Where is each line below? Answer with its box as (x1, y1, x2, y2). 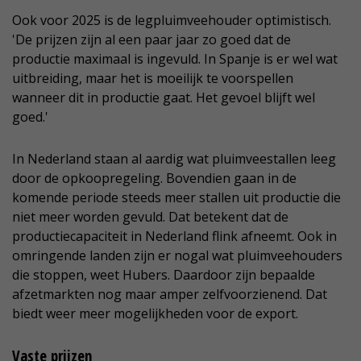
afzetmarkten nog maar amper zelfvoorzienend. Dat (12, 285, 327, 304)
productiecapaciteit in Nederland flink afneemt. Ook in (12, 227, 337, 246)
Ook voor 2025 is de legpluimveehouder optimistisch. (12, 11, 331, 30)
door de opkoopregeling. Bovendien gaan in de (12, 169, 297, 188)
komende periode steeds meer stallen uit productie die (12, 189, 341, 207)
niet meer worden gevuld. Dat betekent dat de (12, 208, 288, 226)
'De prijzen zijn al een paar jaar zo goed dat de (12, 31, 291, 49)
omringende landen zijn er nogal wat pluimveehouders (12, 247, 342, 265)
